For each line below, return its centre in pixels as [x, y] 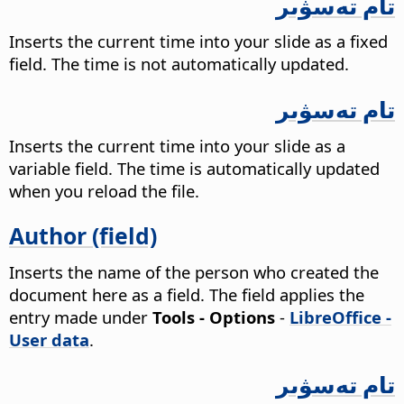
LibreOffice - [340, 317]
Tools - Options [214, 317]
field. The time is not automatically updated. [179, 64]
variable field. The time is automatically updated [194, 168]
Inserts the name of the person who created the [194, 271]
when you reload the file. [104, 190]
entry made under [81, 317]
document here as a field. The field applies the [187, 294]
